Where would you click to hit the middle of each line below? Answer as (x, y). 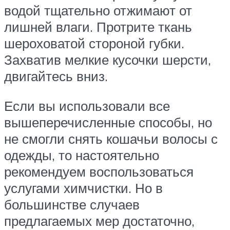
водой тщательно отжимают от (98, 10)
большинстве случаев (72, 204)
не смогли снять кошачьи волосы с (111, 138)
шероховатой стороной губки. (94, 43)
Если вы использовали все (87, 106)
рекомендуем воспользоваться (99, 171)
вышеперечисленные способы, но (108, 122)
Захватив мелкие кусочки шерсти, (108, 59)
